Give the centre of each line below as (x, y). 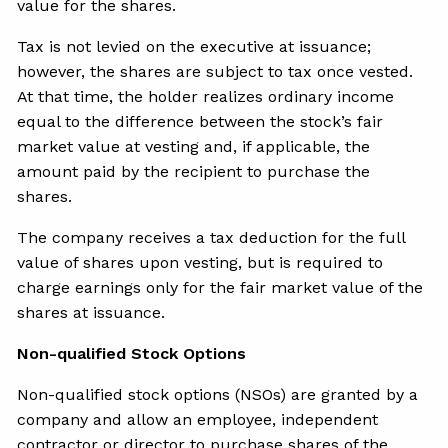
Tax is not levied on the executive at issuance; (194, 46)
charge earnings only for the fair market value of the (220, 287)
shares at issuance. (91, 312)
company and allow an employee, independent (198, 419)
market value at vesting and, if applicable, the (194, 146)
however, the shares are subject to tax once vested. (215, 71)
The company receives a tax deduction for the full (211, 237)
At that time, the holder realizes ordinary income (206, 96)
